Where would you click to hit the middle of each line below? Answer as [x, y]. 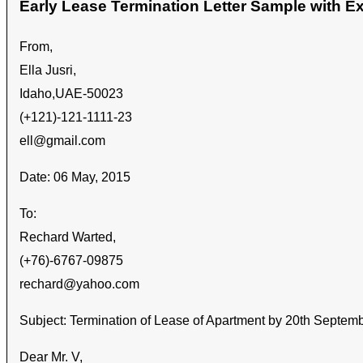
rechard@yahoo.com [79, 284]
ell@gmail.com [62, 140]
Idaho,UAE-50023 [71, 93]
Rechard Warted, [68, 237]
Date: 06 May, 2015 [75, 177]
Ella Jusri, [48, 70]
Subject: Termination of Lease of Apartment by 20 [160, 320]
